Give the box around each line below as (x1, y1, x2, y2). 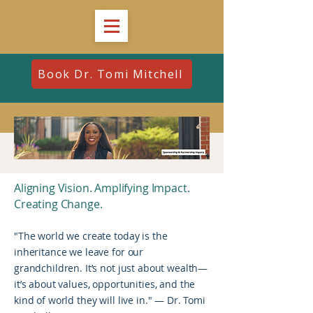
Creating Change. (14, 196, 103, 212)
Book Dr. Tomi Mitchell (38, 66, 183, 82)
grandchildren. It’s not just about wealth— (14, 261, 208, 275)
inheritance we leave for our (14, 245, 144, 259)
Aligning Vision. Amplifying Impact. (14, 180, 190, 196)
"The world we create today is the (14, 229, 168, 242)
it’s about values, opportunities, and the (14, 277, 196, 291)
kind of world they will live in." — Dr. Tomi (14, 293, 205, 307)
